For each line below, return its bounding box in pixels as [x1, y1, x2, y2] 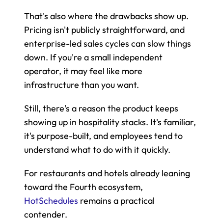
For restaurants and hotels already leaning [24, 167, 190, 179]
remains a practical [78, 195, 155, 207]
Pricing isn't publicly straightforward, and [24, 24, 185, 36]
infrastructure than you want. [24, 79, 139, 91]
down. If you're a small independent [24, 52, 163, 63]
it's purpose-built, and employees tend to [24, 130, 183, 142]
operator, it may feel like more [24, 65, 142, 77]
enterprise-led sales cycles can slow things [24, 38, 191, 50]
